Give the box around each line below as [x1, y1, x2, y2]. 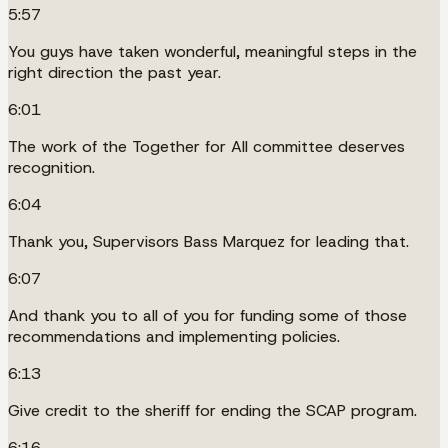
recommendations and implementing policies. [8, 325, 340, 347]
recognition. [8, 156, 95, 178]
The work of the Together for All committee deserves [8, 135, 405, 157]
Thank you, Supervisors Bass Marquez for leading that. [8, 230, 409, 252]
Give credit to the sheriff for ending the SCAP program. [8, 399, 417, 421]
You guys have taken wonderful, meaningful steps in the [8, 40, 417, 62]
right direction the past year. [8, 61, 221, 83]
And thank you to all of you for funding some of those [8, 304, 407, 326]
